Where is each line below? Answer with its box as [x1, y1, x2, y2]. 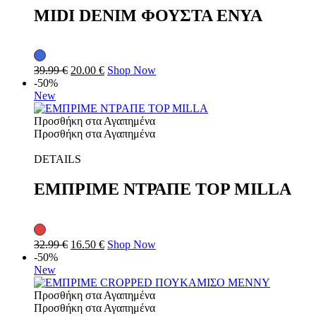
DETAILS [34, 153, 81, 166]
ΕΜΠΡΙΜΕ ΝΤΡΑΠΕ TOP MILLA [34, 180, 291, 199]
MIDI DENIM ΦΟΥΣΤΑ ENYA [34, 6, 262, 25]
